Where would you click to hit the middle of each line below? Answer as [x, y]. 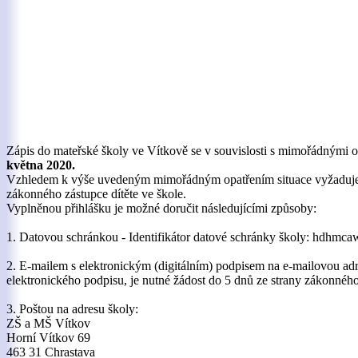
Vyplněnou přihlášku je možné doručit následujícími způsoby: [161, 208]
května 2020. [41, 165]
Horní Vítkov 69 [48, 338]
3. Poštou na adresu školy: [72, 309]
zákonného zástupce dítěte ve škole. [96, 194]
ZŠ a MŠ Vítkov [48, 323]
